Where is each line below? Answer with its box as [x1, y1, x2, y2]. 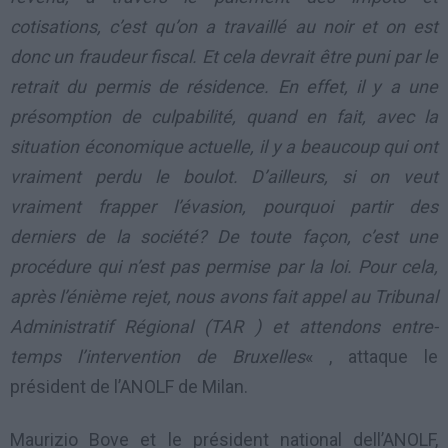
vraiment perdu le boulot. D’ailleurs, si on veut [10, 166, 438, 188]
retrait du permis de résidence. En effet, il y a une [10, 76, 438, 98]
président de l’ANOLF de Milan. [10, 376, 248, 398]
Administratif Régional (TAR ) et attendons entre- [10, 316, 438, 338]
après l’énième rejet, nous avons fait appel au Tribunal [10, 286, 438, 308]
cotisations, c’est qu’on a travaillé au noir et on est [10, 16, 438, 38]
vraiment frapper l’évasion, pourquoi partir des [10, 196, 438, 218]
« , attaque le [305, 346, 438, 368]
